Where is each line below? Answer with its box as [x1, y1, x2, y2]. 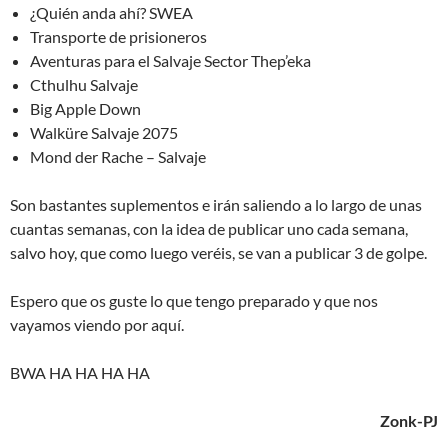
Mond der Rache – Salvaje [30, 146, 206, 166]
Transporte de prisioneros [30, 26, 207, 46]
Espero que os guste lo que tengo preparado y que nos [10, 290, 378, 310]
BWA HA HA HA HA [10, 362, 150, 382]
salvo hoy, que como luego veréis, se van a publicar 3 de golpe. [10, 242, 427, 262]
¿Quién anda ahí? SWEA [30, 2, 193, 22]
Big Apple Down [30, 98, 141, 118]
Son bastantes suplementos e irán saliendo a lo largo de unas [10, 194, 422, 214]
